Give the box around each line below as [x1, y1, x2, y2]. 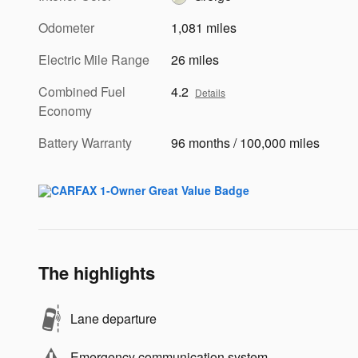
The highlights [38, 259, 155, 285]
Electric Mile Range [38, 50, 149, 69]
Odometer [38, 18, 94, 37]
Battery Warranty [38, 133, 132, 152]
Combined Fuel [38, 82, 125, 101]
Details [195, 85, 226, 99]
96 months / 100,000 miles [171, 133, 320, 152]
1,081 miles [171, 18, 237, 37]
